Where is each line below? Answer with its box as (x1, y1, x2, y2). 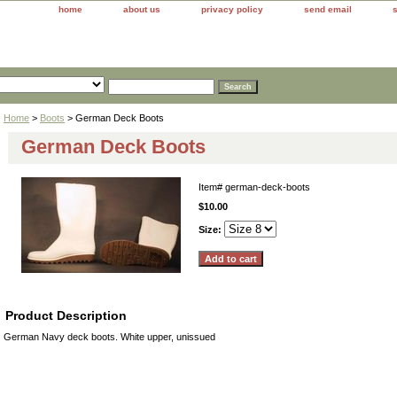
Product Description (5, 307, 127, 323)
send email (304, 4, 352, 14)
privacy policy (201, 4, 263, 14)
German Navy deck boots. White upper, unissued (4, 331, 215, 342)
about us (123, 4, 160, 14)
